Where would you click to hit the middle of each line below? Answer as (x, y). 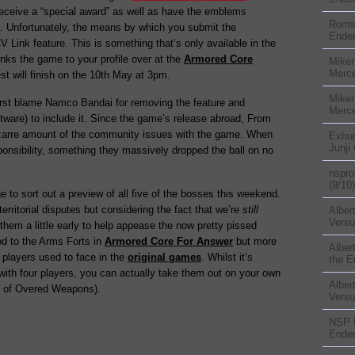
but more (255, 241)
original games (164, 257)
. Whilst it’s (227, 257)
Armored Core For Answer (169, 241)
